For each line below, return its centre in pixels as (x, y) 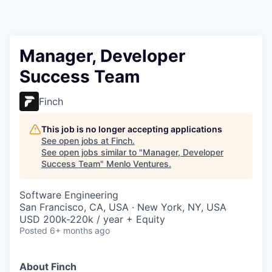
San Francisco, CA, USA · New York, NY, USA (123, 207)
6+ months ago (80, 230)
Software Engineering (69, 195)
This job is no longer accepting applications (132, 129)
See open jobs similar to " (92, 152)
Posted (33, 230)
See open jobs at (76, 141)
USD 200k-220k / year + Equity (92, 219)
